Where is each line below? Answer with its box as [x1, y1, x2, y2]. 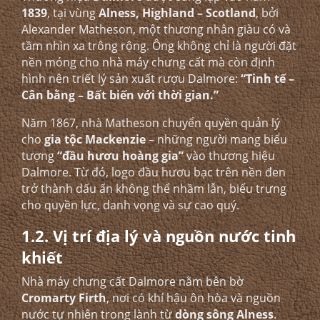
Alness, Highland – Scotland [99, 5, 256, 21]
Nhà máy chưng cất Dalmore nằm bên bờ [21, 274, 244, 289]
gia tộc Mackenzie [44, 131, 146, 147]
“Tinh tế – [241, 71, 294, 86]
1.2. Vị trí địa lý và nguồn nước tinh [21, 225, 296, 246]
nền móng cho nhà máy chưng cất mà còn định [21, 54, 275, 70]
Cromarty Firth [21, 290, 106, 306]
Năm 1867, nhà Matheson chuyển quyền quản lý [21, 115, 280, 131]
